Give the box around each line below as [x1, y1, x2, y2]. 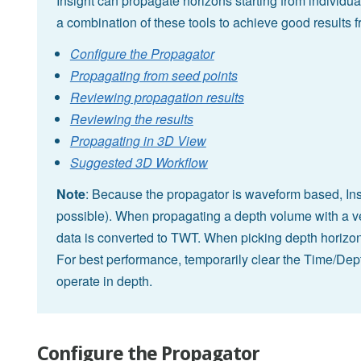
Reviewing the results [69, 110, 193, 129]
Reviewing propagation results [69, 88, 244, 107]
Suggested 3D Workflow [69, 153, 208, 172]
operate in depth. [56, 272, 152, 291]
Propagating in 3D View [69, 131, 206, 151]
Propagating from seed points [69, 66, 238, 85]
